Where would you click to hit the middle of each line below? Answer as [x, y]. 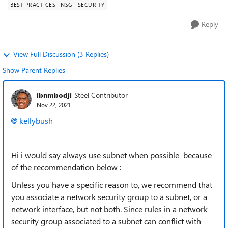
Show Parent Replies [34, 70]
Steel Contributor [101, 95]
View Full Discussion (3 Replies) [61, 54]
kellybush [36, 120]
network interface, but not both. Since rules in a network [109, 209]
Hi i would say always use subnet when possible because [111, 155]
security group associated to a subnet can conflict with [106, 221]
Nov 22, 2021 [54, 105]
